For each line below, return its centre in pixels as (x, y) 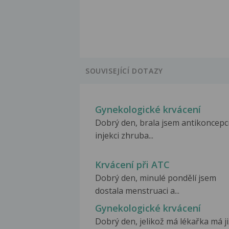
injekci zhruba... (124, 136)
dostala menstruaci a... (137, 191)
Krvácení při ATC (132, 165)
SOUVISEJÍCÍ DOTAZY (124, 71)
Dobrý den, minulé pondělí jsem (156, 178)
